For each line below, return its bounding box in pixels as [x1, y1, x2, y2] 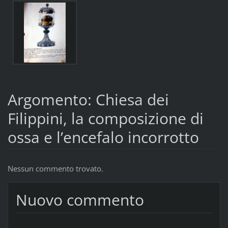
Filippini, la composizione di [7, 107, 204, 129]
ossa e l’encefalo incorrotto [7, 126, 199, 148]
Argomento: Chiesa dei [7, 89, 169, 110]
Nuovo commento [15, 189, 144, 211]
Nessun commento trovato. [7, 163, 103, 174]
